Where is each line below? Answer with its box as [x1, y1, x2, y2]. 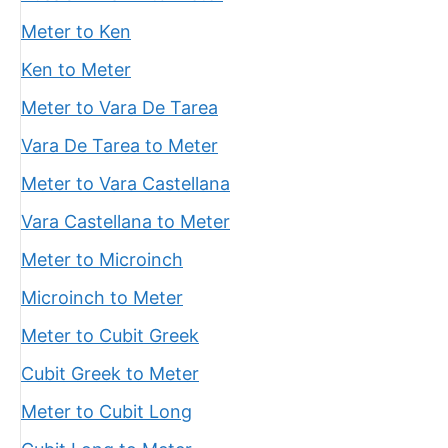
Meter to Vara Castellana [21, 173, 230, 194]
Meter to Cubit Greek [21, 325, 199, 346]
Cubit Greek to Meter [21, 363, 199, 384]
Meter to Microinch [21, 249, 183, 270]
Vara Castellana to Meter [21, 211, 230, 232]
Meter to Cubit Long [21, 401, 192, 422]
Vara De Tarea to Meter [21, 135, 218, 156]
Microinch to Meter [21, 287, 183, 308]
